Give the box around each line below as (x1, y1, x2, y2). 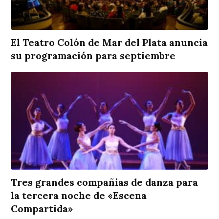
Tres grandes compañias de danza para (11, 176, 198, 189)
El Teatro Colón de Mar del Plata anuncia (11, 36, 208, 49)
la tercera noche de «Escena (11, 189, 147, 202)
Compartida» (11, 202, 73, 215)
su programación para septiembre (11, 49, 176, 62)
